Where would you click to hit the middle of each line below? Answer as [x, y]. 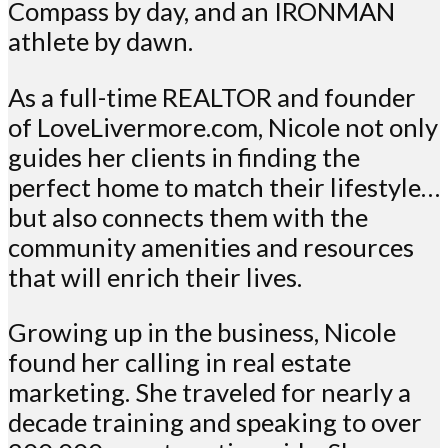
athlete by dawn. [100, 41]
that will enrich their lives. [155, 276]
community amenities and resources [211, 246]
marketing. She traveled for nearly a [209, 392]
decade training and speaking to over [215, 422]
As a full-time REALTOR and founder [212, 96]
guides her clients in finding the [184, 156]
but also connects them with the [188, 216]
